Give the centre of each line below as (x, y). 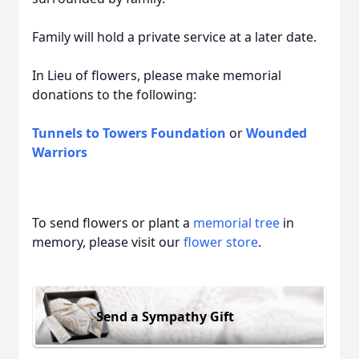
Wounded (276, 133)
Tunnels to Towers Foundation (129, 133)
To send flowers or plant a (113, 223)
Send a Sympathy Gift (165, 316)
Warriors (60, 152)
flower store (221, 242)
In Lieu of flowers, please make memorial (157, 75)
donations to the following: (114, 95)
